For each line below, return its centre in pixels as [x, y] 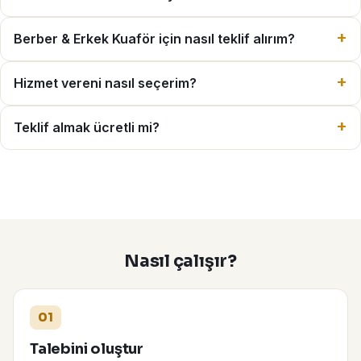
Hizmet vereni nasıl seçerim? [105, 83]
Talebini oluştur [87, 349]
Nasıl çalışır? [180, 261]
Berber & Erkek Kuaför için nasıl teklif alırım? [154, 39]
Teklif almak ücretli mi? [87, 127]
